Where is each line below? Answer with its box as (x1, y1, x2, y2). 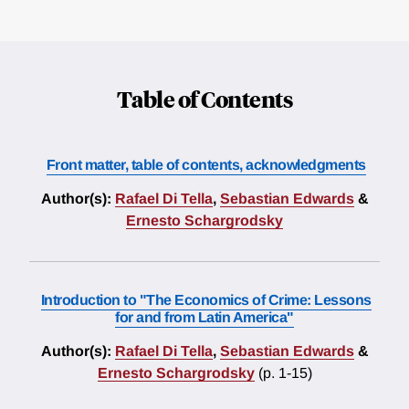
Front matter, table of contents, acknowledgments (46, 157, 366, 173)
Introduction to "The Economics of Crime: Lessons (40, 292, 372, 309)
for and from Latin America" (115, 309, 294, 326)
